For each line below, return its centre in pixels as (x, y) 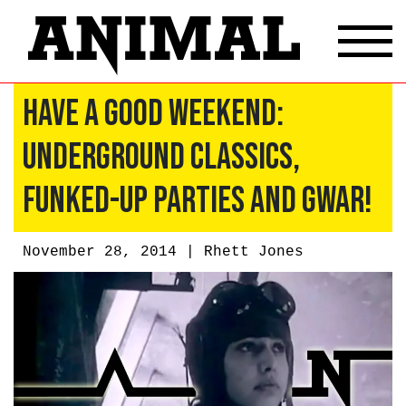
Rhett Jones (254, 251)
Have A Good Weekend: (153, 114)
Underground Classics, (161, 157)
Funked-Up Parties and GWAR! (198, 201)
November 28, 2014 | (113, 251)
